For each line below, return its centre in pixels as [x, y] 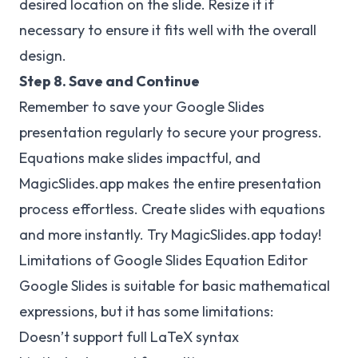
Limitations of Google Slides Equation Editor [163, 261]
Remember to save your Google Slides [142, 107]
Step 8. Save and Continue [109, 82]
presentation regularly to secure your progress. [171, 133]
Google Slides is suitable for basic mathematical [175, 286]
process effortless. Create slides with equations [172, 209]
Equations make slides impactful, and [140, 158]
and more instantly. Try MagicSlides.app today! [170, 235]
